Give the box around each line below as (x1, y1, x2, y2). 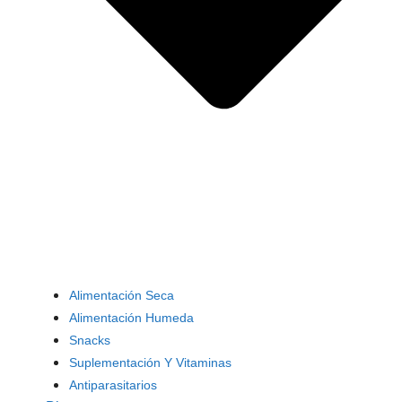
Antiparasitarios (68, 378, 157, 393)
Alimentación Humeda (68, 310, 194, 326)
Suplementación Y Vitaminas (68, 355, 232, 371)
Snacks (68, 333, 110, 348)
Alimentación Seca (68, 288, 174, 303)
